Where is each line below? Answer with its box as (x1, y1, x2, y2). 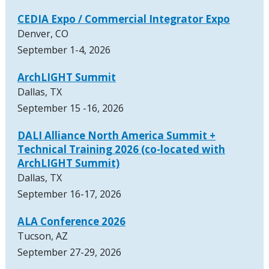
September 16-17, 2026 (17, 187, 121, 201)
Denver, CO (17, 27, 68, 41)
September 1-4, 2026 (17, 43, 110, 57)
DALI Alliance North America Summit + (17, 128, 216, 143)
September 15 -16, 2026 (17, 101, 124, 115)
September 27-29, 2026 (17, 246, 121, 259)
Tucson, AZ (17, 229, 68, 243)
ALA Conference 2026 (17, 214, 125, 229)
